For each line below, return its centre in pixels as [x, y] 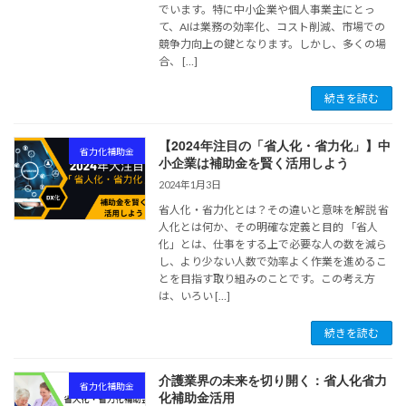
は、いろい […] [195, 296]
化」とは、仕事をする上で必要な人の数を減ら [273, 245]
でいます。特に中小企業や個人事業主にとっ [267, 10]
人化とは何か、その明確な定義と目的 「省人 [269, 227]
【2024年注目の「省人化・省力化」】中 [275, 145]
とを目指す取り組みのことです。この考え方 [267, 279]
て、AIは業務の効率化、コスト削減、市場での [272, 27]
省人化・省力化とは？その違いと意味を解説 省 [274, 210]
